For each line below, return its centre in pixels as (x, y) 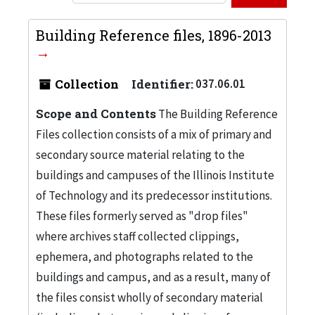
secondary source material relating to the (140, 154)
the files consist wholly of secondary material (149, 297)
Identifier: (162, 84)
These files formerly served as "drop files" (142, 216)
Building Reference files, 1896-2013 (154, 35)
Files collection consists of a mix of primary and (154, 134)
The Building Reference (217, 114)
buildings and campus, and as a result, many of (153, 277)
